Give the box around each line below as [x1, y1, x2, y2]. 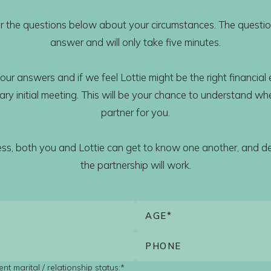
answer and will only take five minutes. [50, 35, 221, 48]
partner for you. [101, 105, 170, 119]
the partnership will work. [80, 158, 191, 171]
